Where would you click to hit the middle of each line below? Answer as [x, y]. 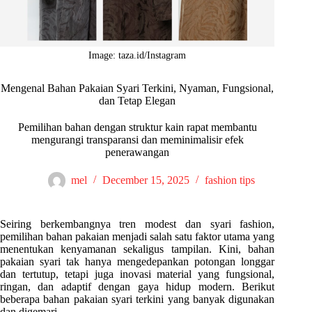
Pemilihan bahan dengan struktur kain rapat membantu [137, 127]
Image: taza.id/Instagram [138, 56]
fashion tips [229, 180]
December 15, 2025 [146, 180]
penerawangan [138, 153]
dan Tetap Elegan [138, 101]
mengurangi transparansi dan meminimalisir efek [137, 140]
